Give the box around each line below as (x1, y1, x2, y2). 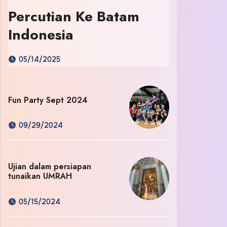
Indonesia (8, 24, 73, 45)
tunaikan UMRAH (8, 170, 72, 182)
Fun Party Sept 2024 (8, 94, 88, 106)
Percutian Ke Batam (8, 6, 139, 27)
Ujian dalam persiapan (8, 161, 91, 173)
